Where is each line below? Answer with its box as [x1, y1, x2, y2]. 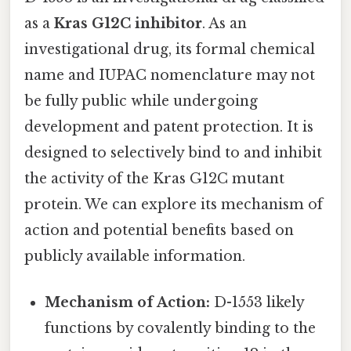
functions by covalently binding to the [45, 319, 317, 337]
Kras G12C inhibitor [54, 14, 202, 32]
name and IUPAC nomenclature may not [24, 66, 315, 84]
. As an [202, 14, 247, 32]
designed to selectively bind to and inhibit [24, 143, 322, 161]
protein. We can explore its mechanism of [24, 195, 323, 213]
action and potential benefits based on [24, 221, 294, 239]
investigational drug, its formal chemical [24, 40, 315, 58]
